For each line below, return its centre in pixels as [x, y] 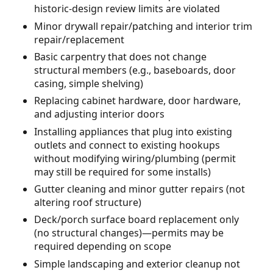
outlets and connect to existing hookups [127, 145]
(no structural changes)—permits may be [129, 233]
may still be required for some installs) [122, 172]
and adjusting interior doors [99, 114]
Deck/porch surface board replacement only [136, 220]
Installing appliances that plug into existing [133, 131]
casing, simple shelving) [89, 83]
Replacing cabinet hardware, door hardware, [137, 101]
